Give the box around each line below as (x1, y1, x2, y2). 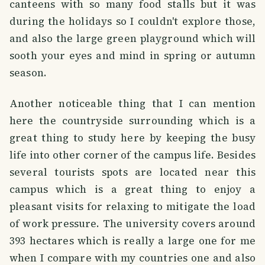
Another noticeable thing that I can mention (9, 96, 256, 111)
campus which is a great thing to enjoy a (9, 182, 256, 197)
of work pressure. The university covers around (9, 216, 256, 231)
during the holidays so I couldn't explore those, (9, 14, 256, 29)
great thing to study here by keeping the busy (9, 131, 256, 146)
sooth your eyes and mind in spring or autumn (9, 49, 256, 63)
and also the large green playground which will (9, 31, 256, 46)
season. (9, 66, 47, 80)
